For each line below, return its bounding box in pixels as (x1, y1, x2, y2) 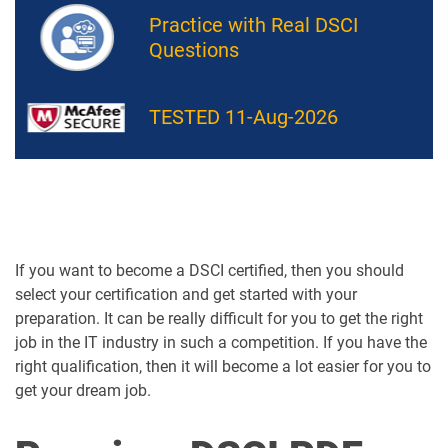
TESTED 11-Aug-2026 (148, 105, 338, 129)
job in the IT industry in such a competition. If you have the (15, 333, 427, 352)
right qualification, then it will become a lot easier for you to (15, 357, 431, 376)
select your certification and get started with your (15, 285, 357, 304)
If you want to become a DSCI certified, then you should (15, 261, 404, 280)
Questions (148, 37, 239, 62)
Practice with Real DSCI (148, 12, 358, 37)
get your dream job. (15, 381, 151, 400)
